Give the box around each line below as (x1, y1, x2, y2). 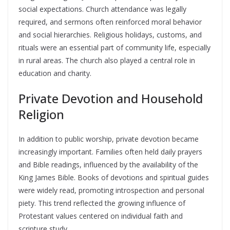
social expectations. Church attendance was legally (18, 4, 186, 14)
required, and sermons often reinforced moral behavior (18, 17, 202, 27)
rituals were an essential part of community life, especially (18, 43, 210, 52)
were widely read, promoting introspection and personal (18, 185, 204, 195)
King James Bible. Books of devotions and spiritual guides (18, 172, 209, 182)
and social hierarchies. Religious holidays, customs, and (18, 30, 202, 40)
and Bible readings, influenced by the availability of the (18, 160, 198, 169)
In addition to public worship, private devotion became (18, 134, 199, 144)
